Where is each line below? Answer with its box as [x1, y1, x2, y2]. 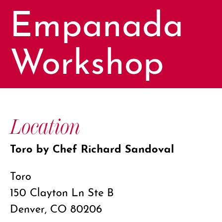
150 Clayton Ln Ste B [10, 183, 114, 199]
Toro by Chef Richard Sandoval [10, 139, 174, 155]
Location [10, 115, 80, 139]
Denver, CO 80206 [10, 200, 102, 215]
